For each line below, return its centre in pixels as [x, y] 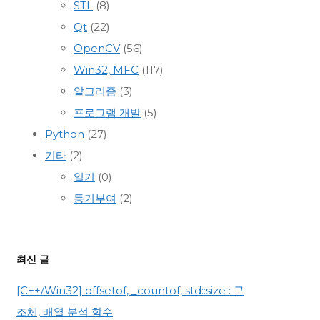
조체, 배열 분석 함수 [65, 311]
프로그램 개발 [107, 113]
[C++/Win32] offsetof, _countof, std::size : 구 [130, 290]
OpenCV [97, 49]
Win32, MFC [106, 70]
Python [65, 134]
